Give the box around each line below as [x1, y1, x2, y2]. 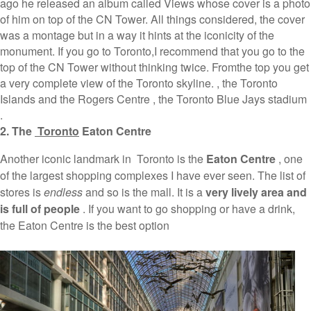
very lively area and [205, 183, 307, 200]
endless [44, 183, 83, 200]
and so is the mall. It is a [83, 183, 205, 200]
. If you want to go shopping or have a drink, [80, 200, 295, 217]
